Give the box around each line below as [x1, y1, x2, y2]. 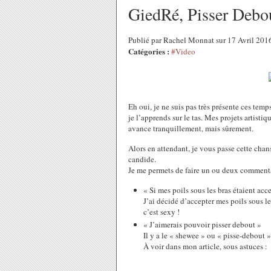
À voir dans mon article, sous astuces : [143, 241, 267, 252]
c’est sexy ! [143, 206, 180, 217]
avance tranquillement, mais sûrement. [128, 123, 253, 134]
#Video [171, 46, 195, 57]
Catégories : [128, 45, 169, 57]
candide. [128, 154, 156, 165]
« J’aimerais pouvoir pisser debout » [143, 219, 261, 230]
